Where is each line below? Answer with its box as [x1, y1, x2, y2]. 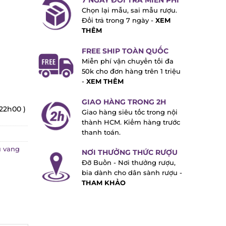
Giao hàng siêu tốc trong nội [78, 108, 174, 116]
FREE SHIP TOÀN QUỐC [78, 46, 165, 55]
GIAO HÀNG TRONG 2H [78, 97, 162, 106]
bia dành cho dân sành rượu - [78, 169, 179, 177]
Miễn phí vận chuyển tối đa [78, 57, 170, 65]
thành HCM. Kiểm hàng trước [78, 118, 177, 126]
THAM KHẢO [78, 179, 122, 187]
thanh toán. [78, 128, 117, 136]
